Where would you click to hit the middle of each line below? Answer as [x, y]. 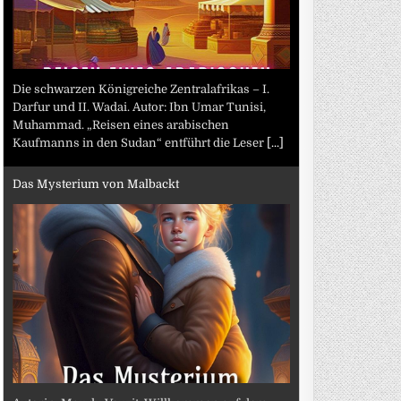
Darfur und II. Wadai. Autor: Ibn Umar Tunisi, [140, 107]
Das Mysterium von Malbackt [96, 184]
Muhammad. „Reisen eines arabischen [121, 124]
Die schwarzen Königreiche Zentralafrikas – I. [141, 89]
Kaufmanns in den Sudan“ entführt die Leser [140, 142]
